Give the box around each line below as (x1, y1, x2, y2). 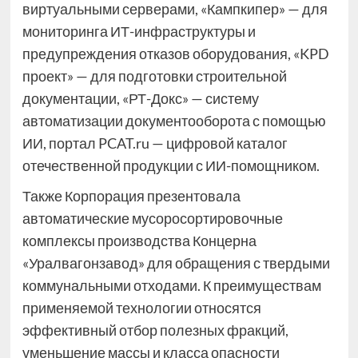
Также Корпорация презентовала (22, 187, 241, 205)
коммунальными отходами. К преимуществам (22, 276, 321, 295)
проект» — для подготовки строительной (22, 67, 287, 86)
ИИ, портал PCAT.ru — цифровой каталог (22, 134, 288, 153)
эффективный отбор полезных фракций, (22, 321, 288, 340)
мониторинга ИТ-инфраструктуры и (22, 22, 256, 41)
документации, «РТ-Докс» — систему (22, 89, 259, 108)
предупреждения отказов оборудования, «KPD (22, 45, 329, 63)
